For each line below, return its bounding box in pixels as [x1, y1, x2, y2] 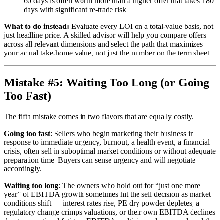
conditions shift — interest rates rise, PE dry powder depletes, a [4, 198, 199, 207]
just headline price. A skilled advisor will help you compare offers [4, 31, 206, 40]
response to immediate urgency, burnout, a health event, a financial [4, 137, 210, 146]
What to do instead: [4, 22, 69, 31]
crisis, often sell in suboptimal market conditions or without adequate [4, 146, 216, 155]
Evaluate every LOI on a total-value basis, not [69, 22, 213, 31]
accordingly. [4, 164, 42, 173]
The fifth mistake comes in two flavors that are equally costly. [4, 112, 193, 121]
